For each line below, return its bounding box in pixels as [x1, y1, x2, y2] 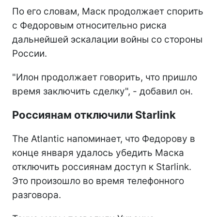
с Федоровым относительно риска [12, 19, 167, 31]
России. [12, 47, 47, 59]
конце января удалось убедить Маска [12, 147, 184, 158]
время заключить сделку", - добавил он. [12, 85, 193, 97]
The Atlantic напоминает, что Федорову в [12, 133, 195, 144]
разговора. [12, 189, 61, 201]
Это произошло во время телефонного [12, 175, 184, 186]
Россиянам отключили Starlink [12, 108, 176, 121]
